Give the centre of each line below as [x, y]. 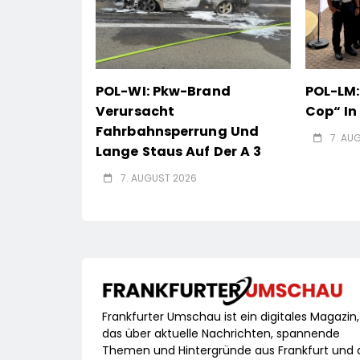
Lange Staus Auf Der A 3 [179, 152]
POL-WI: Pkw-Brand [163, 92]
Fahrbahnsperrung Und [178, 132]
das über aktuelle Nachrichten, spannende [221, 334]
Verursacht [135, 112]
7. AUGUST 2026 [159, 178]
